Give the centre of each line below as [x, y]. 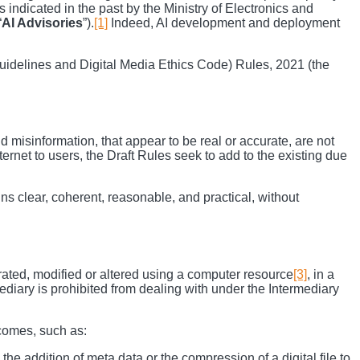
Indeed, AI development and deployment [224, 22]
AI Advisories [42, 22]
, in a [321, 274]
